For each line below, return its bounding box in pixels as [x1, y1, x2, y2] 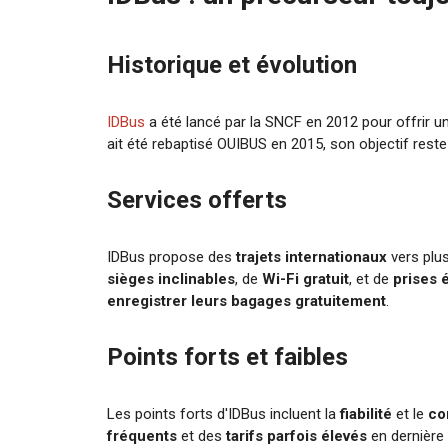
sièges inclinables [107, 269, 236, 288]
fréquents [107, 426, 178, 445]
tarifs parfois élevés [226, 426, 368, 445]
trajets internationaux [236, 247, 388, 266]
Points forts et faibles [107, 342, 349, 371]
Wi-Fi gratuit [262, 269, 350, 288]
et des [177, 426, 227, 445]
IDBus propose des [107, 247, 237, 266]
